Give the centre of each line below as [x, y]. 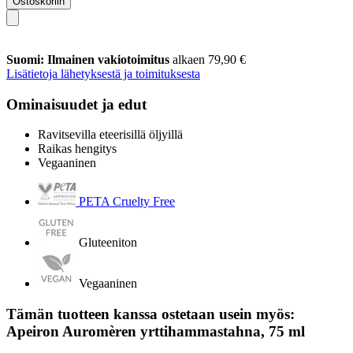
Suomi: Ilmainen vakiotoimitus [89, 59]
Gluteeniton [108, 243]
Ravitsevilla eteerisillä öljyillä [110, 135]
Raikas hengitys [77, 149]
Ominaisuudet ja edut [76, 104]
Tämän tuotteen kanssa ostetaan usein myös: [150, 314]
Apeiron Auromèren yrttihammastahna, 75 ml [156, 331]
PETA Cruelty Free [127, 202]
